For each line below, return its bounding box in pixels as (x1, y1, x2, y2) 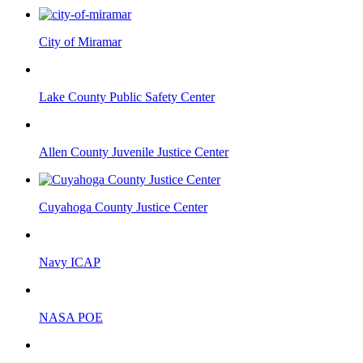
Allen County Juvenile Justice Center (39, 144, 228, 159)
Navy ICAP (39, 254, 100, 269)
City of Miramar (39, 34, 122, 49)
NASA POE (39, 310, 103, 324)
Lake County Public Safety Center (39, 89, 215, 104)
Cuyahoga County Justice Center (39, 199, 207, 214)
